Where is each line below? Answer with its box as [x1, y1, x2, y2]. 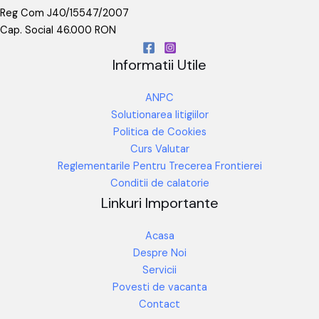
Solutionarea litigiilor [110, 108, 209, 122]
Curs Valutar [130, 142, 189, 156]
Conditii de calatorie [110, 176, 209, 190]
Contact [139, 297, 180, 311]
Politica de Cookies [113, 125, 206, 139]
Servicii [142, 263, 177, 277]
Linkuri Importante [100, 193, 219, 212]
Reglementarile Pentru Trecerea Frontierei [57, 159, 262, 173]
